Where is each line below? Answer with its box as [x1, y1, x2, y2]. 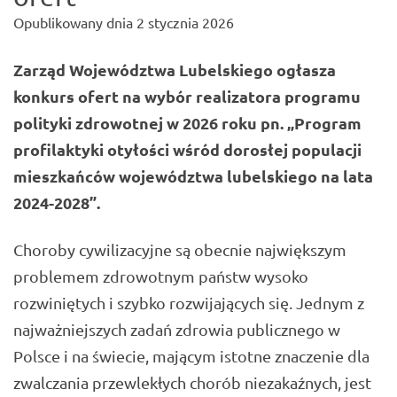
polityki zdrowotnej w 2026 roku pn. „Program [13, 113, 362, 134]
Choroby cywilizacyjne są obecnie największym [13, 239, 346, 259]
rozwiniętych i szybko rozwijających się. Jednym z [13, 292, 364, 312]
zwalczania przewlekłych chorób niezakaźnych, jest [13, 372, 371, 392]
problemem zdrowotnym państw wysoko [13, 266, 308, 285]
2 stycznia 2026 [136, 13, 234, 32]
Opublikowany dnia [13, 13, 136, 32]
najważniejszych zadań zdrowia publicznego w [13, 319, 340, 339]
